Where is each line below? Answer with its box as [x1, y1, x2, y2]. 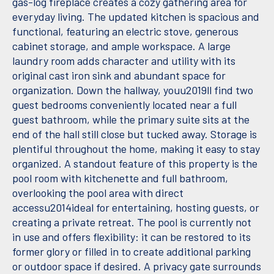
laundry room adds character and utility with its [12, 54, 235, 68]
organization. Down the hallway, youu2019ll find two [12, 83, 253, 97]
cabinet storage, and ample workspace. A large [12, 39, 231, 53]
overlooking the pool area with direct [12, 186, 183, 200]
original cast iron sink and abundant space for [12, 68, 226, 83]
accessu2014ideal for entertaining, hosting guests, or [12, 201, 259, 215]
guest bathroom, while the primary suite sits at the [12, 113, 250, 127]
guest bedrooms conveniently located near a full [12, 98, 237, 112]
